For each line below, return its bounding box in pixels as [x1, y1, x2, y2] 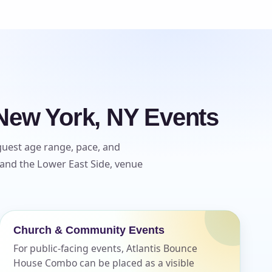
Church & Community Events [13, 223, 165, 236]
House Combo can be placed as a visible [13, 256, 194, 270]
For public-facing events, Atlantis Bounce [13, 241, 197, 255]
